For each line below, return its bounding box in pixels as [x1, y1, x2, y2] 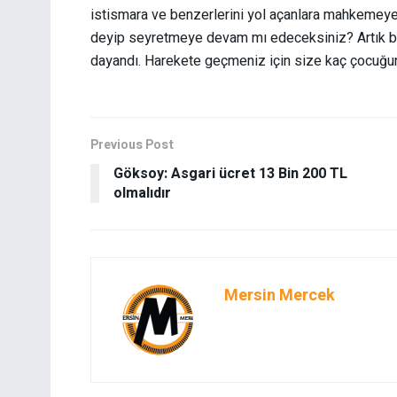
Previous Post [90, 135, 174, 154]
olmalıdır [113, 182, 171, 204]
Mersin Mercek [224, 283, 335, 307]
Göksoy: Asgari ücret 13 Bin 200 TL [113, 162, 347, 184]
